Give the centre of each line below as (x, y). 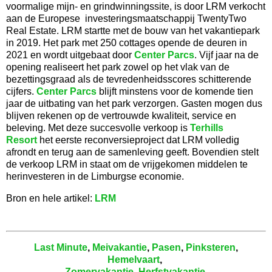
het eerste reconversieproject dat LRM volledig (138, 140)
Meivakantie (120, 248)
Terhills (207, 127)
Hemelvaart (134, 260)
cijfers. (21, 91)
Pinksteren (211, 248)
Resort (22, 140)
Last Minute (61, 248)
